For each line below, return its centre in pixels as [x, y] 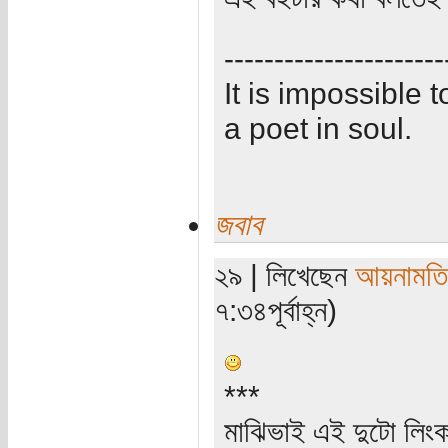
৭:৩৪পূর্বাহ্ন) [275, 309]
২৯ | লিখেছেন [284, 274]
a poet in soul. [317, 127]
